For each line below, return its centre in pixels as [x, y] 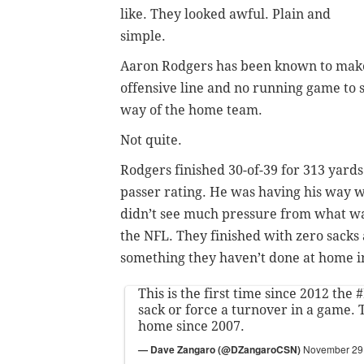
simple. [143, 36]
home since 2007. [191, 326]
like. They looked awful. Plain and [225, 14]
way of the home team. [193, 110]
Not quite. [151, 140]
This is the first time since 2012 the [247, 293]
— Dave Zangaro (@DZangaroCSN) [221, 349]
